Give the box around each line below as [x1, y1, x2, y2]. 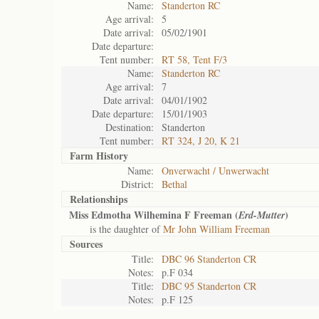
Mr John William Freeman [163, 222, 270, 236]
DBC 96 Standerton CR [162, 252, 256, 266]
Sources [70, 236, 103, 251]
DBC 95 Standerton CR [162, 279, 256, 293]
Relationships [70, 192, 127, 206]
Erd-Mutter [239, 208, 285, 222]
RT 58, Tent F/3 [162, 53, 227, 66]
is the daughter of [69, 222, 163, 236]
